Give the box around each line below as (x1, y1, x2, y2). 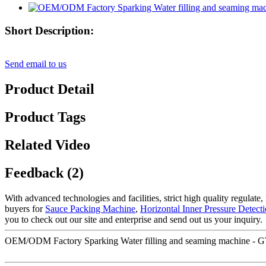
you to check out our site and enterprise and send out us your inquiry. (5, 214, 262, 224)
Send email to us (5, 59, 66, 69)
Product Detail (5, 81, 94, 97)
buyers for (5, 203, 45, 214)
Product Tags (5, 109, 85, 125)
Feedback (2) (5, 164, 84, 180)
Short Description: (5, 24, 94, 37)
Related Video (5, 137, 90, 153)
